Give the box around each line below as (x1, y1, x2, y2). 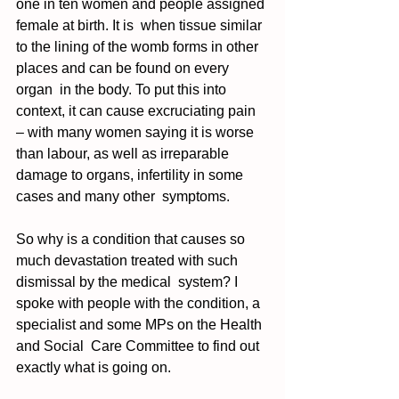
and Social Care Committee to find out (16, 338, 263, 354)
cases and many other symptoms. (16, 189, 233, 205)
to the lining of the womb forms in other (16, 39, 262, 55)
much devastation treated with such (16, 253, 241, 269)
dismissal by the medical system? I (16, 274, 241, 290)
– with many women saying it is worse (16, 125, 257, 141)
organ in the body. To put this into (16, 82, 230, 98)
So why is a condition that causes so (16, 232, 248, 248)
